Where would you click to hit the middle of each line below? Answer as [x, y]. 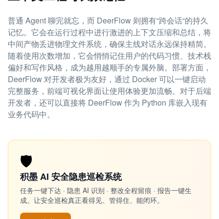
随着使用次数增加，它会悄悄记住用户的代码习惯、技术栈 [109, 55]
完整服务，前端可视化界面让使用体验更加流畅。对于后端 [109, 91]
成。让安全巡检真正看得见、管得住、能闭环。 [92, 200]
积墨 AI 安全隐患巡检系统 [71, 176]
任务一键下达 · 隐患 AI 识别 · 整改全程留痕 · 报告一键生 [106, 190]
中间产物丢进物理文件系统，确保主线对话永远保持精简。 [109, 44]
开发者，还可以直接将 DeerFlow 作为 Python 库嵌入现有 [108, 102]
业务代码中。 [31, 114]
